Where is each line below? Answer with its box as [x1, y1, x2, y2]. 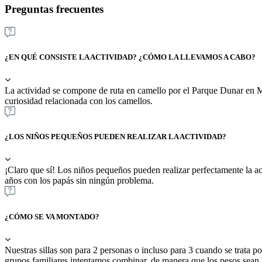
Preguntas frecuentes [5, 3, 104, 16]
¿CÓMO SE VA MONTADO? [5, 212, 99, 221]
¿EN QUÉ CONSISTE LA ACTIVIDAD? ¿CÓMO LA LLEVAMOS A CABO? [5, 52, 256, 61]
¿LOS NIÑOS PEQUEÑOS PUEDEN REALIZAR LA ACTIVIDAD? [5, 132, 226, 142]
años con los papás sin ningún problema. [5, 175, 154, 186]
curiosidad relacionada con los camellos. [5, 96, 153, 106]
